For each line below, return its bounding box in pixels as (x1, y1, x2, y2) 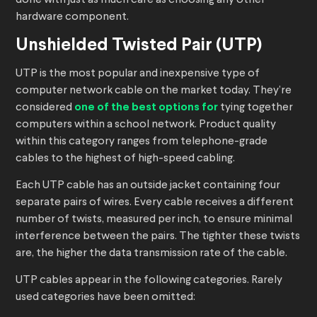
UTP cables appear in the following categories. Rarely (16, 275, 282, 287)
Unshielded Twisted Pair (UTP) (16, 38, 262, 54)
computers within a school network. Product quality (16, 119, 276, 131)
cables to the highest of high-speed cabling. (16, 153, 235, 165)
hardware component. (16, 11, 129, 23)
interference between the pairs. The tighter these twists (16, 231, 300, 243)
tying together (218, 102, 293, 114)
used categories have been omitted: (16, 292, 195, 304)
